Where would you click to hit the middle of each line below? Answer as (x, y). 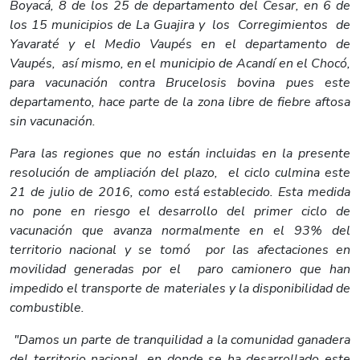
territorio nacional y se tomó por (117, 250)
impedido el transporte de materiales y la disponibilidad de (180, 288)
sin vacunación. (53, 121)
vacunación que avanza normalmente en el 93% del (180, 230)
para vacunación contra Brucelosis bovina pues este (180, 82)
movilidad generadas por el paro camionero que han (180, 269)
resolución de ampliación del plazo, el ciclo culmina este (180, 172)
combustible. (47, 307)
